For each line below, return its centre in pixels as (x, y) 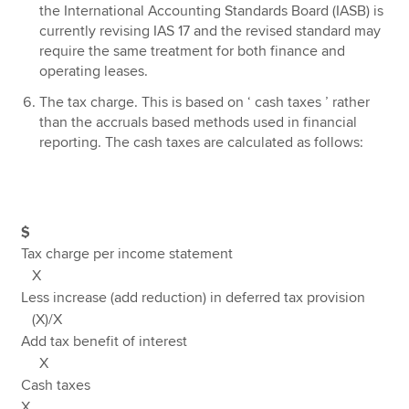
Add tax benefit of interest (199, 341)
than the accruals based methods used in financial (199, 123)
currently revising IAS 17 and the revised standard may (210, 31)
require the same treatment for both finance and (193, 52)
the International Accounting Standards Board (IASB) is (212, 11)
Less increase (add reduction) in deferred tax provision (201, 297)
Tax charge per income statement (204, 253)
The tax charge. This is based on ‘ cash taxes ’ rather (205, 103)
